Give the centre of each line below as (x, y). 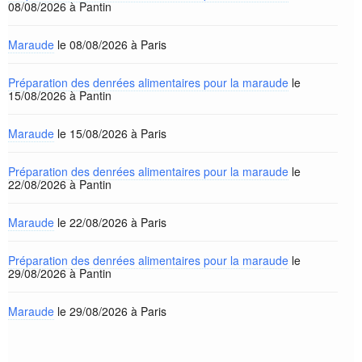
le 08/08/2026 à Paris (110, 44)
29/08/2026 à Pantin (60, 273)
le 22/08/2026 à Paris (110, 222)
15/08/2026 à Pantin (60, 95)
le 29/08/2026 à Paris (110, 311)
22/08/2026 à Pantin (60, 184)
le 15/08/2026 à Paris (110, 133)
